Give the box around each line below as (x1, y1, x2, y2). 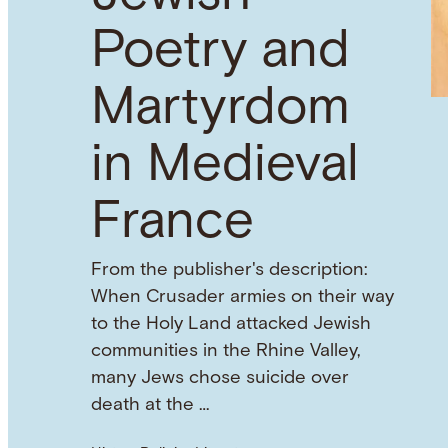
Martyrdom (90, 83, 350, 136)
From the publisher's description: (90, 260, 367, 280)
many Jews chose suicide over (90, 368, 349, 388)
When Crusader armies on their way (90, 287, 394, 307)
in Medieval (90, 140, 359, 193)
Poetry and (90, 26, 350, 79)
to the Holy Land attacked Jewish (90, 314, 371, 334)
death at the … (90, 395, 209, 415)
